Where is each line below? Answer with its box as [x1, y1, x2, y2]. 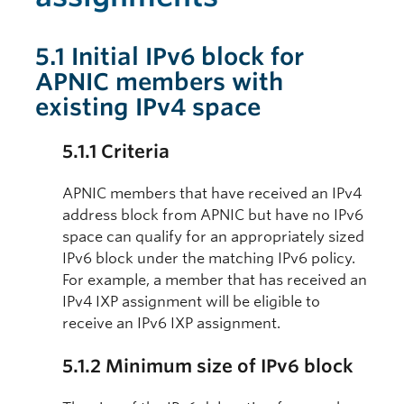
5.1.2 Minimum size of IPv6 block [62, 355, 353, 378]
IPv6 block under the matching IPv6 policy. [62, 250, 355, 268]
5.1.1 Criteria [62, 141, 170, 163]
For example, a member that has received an [62, 271, 367, 289]
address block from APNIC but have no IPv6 [62, 207, 363, 225]
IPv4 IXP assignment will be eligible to [62, 293, 320, 311]
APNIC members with [35, 68, 283, 96]
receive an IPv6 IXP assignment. [62, 315, 280, 333]
